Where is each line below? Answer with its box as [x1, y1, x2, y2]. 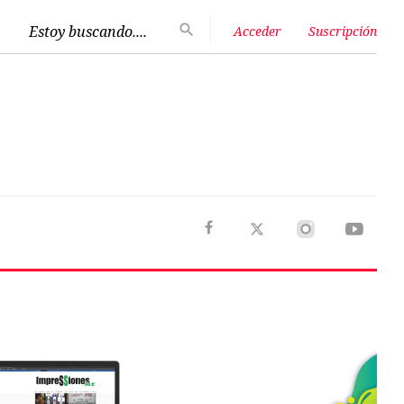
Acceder [234, 22, 281, 40]
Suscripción [308, 22, 377, 40]
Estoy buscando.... [29, 22, 147, 41]
